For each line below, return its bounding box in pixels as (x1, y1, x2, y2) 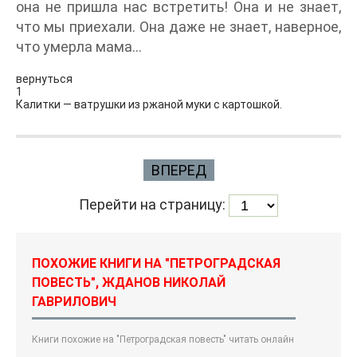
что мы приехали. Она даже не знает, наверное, (16, 18, 341, 36)
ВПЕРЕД (151, 162, 206, 179)
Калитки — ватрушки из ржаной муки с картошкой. (16, 98, 282, 112)
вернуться (16, 73, 73, 86)
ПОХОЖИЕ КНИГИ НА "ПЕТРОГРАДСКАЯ (32, 256, 280, 272)
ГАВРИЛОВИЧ (32, 294, 116, 310)
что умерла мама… (16, 38, 142, 56)
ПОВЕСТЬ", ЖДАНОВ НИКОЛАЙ (32, 275, 226, 291)
